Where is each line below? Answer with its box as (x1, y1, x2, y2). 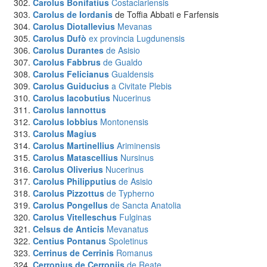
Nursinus (120, 151, 154, 163)
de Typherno (107, 187, 154, 199)
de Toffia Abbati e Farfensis (113, 8, 219, 20)
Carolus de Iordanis (33, 8, 113, 20)
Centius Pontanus (33, 235, 106, 247)
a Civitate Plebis (111, 80, 172, 92)
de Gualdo (103, 56, 142, 68)
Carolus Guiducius (33, 80, 109, 92)
